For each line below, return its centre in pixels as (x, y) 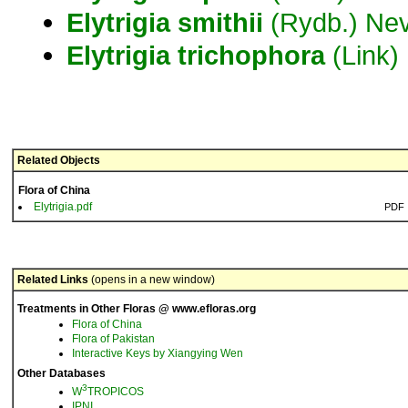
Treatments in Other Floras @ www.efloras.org (137, 309)
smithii (220, 22)
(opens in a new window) (152, 280)
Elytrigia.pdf (63, 207)
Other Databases (61, 373)
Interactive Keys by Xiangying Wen (158, 353)
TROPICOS (116, 392)
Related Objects (59, 160)
